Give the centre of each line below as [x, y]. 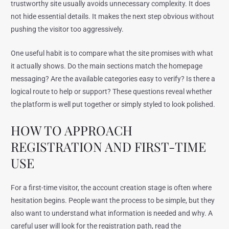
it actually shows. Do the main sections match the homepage [107, 66]
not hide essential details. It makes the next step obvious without [113, 17]
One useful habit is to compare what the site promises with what [112, 53]
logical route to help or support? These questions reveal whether [112, 92]
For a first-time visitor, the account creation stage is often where [111, 188]
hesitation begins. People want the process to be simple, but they [113, 201]
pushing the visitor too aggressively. [67, 29]
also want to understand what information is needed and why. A [112, 213]
